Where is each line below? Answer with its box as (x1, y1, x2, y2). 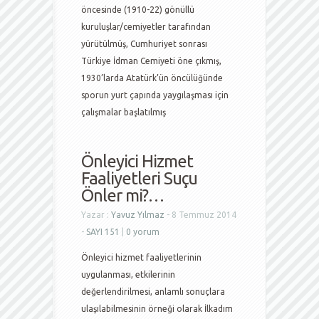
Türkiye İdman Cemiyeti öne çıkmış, (81, 56, 221, 66)
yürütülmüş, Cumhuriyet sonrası (81, 39, 207, 48)
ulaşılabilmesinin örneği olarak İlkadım (81, 304, 233, 313)
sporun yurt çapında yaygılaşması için (81, 90, 229, 100)
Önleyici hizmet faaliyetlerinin (81, 253, 202, 262)
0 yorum (126, 227, 159, 236)
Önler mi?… (81, 186, 164, 205)
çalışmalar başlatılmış (81, 108, 166, 117)
